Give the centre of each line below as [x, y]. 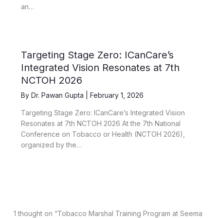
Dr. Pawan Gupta [58, 95]
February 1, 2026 [117, 95]
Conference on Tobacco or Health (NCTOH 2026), [103, 134]
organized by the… [51, 145]
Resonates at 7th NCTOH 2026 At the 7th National [100, 123]
